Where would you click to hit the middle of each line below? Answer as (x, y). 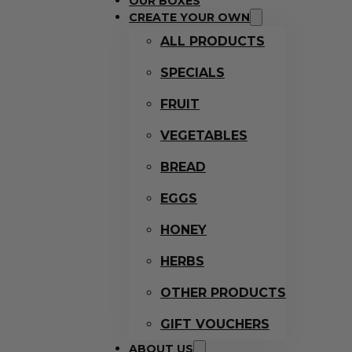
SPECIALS (192, 73)
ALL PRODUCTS (213, 41)
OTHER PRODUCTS (223, 293)
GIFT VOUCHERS (215, 324)
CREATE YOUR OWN (189, 17)
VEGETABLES (204, 136)
